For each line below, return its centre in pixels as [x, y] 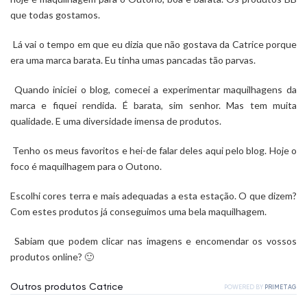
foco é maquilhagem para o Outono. [86, 166]
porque [280, 44]
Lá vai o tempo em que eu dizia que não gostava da [121, 44]
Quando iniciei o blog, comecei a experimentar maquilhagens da [153, 89]
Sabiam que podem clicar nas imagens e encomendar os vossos [153, 241]
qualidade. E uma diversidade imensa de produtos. [116, 121]
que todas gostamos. [55, 15]
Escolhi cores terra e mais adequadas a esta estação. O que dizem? [153, 196]
